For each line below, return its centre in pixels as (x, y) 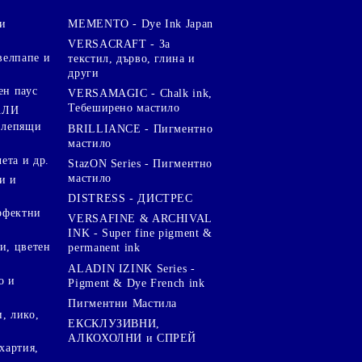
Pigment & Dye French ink (137, 283)
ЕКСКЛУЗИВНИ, (114, 324)
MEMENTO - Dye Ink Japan (141, 23)
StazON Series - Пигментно (141, 163)
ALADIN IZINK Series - (132, 268)
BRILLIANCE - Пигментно (141, 128)
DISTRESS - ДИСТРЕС (130, 199)
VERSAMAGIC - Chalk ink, (140, 94)
